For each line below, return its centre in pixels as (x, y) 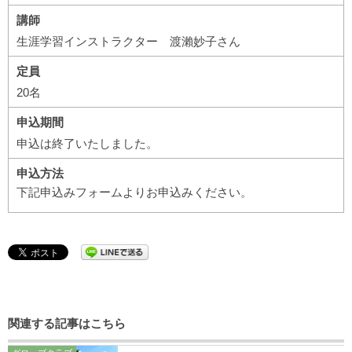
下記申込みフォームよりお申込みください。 (134, 192)
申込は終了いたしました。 (87, 143)
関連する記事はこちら (67, 323)
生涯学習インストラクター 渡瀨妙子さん (128, 41)
